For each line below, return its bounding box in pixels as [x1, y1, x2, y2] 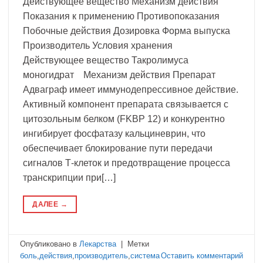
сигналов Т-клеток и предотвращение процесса [23, 157, 230, 168]
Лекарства [79, 240, 117, 249]
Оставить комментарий [160, 251, 243, 261]
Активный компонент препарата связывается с [23, 99, 228, 109]
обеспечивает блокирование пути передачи [23, 143, 213, 153]
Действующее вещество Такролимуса [23, 55, 188, 65]
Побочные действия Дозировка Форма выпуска [23, 25, 230, 36]
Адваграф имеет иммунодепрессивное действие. [23, 84, 238, 95]
